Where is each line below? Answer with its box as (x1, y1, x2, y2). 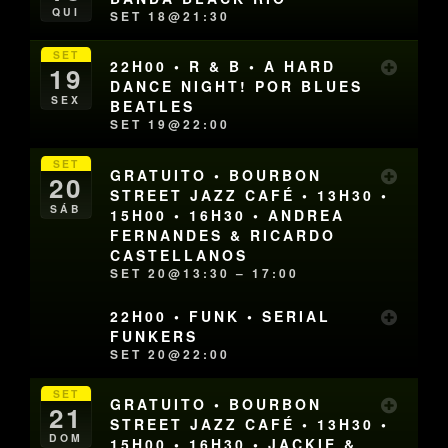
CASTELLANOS (110, 244, 249, 265)
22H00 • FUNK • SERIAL (110, 305, 332, 326)
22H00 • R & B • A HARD (110, 56, 337, 77)
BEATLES (110, 96, 196, 117)
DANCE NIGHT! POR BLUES (110, 76, 364, 97)
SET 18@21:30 (110, 6, 231, 25)
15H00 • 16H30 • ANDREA (110, 204, 346, 225)
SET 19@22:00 (110, 115, 231, 134)
